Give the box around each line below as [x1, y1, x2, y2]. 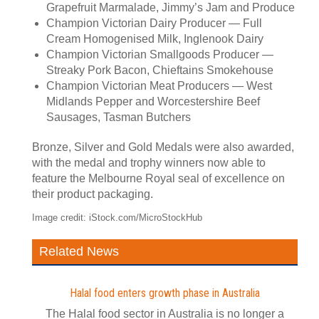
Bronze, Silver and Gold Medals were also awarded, [32, 141, 294, 153]
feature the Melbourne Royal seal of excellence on [32, 172, 285, 184]
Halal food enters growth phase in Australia [70, 286, 260, 300]
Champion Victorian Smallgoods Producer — [46, 48, 273, 61]
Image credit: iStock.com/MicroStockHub [32, 212, 202, 223]
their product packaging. [32, 188, 153, 200]
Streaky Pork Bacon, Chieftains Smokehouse [46, 64, 273, 76]
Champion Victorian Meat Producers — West [46, 80, 272, 92]
